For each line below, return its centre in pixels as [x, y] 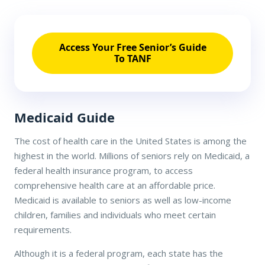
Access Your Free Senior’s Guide [132, 47]
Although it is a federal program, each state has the [119, 253]
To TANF [132, 58]
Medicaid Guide [64, 117]
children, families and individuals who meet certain [115, 214]
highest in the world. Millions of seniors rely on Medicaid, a [132, 155]
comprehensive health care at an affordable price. [115, 185]
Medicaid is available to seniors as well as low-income [123, 200]
